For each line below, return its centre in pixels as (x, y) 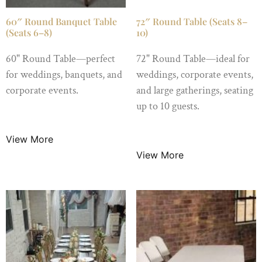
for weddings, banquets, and (64, 75)
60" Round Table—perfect (61, 59)
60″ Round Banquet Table (61, 22)
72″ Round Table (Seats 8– (192, 22)
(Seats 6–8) (29, 33)
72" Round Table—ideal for (193, 59)
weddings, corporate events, (194, 75)
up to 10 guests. (168, 106)
